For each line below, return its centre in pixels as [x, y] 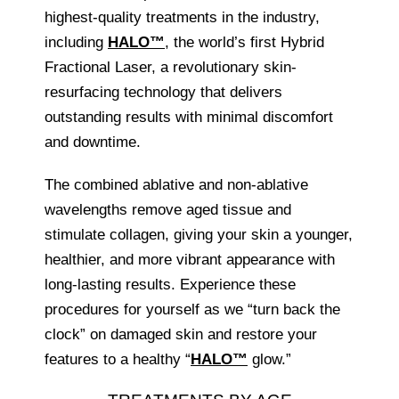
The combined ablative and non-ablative [176, 185]
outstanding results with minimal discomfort [189, 118]
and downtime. [93, 142]
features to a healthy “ [118, 360]
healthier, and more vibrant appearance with [190, 260]
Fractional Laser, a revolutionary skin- [171, 68]
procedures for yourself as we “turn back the [192, 310]
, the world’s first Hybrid [244, 43]
